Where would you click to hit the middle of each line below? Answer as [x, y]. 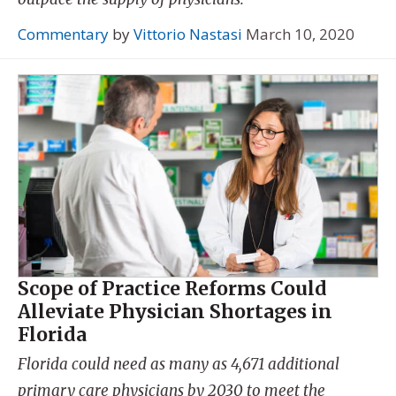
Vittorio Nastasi [188, 34]
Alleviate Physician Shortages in [175, 312]
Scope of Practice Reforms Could [172, 289]
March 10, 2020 [300, 34]
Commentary [63, 34]
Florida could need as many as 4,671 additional [179, 364]
